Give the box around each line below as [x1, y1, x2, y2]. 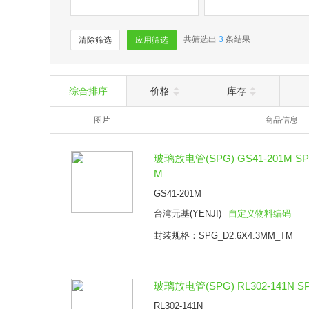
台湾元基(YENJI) [154, 208, 221, 219]
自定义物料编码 [228, 208, 291, 219]
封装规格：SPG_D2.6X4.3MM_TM [154, 230, 293, 241]
